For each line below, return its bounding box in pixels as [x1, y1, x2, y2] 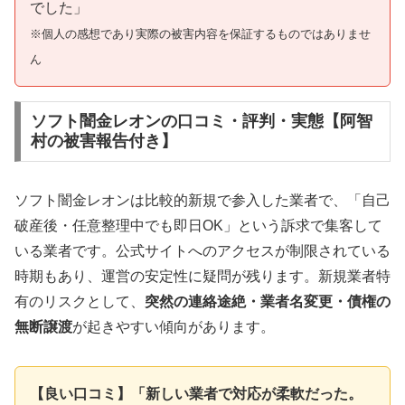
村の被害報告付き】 [30, 132, 177, 151]
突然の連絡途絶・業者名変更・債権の [145, 294, 391, 310]
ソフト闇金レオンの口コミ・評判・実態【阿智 [30, 112, 372, 131]
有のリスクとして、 [14, 294, 145, 310]
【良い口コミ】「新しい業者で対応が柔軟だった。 [30, 386, 363, 402]
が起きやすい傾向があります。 [72, 319, 275, 335]
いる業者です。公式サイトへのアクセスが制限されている [14, 243, 391, 259]
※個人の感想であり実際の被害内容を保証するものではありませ [30, 26, 371, 41]
